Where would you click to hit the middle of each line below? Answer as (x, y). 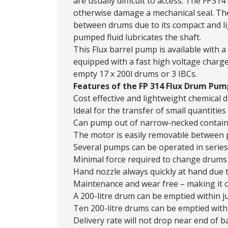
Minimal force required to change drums (150, 159)
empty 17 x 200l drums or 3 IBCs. (135, 74)
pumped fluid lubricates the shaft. (137, 37)
